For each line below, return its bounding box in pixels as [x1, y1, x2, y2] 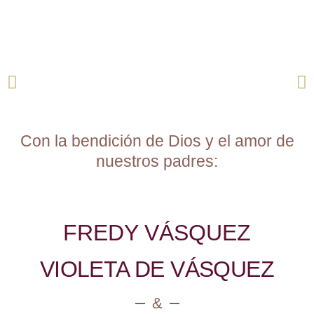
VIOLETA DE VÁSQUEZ [39, 257, 275, 282]
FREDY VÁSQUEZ [63, 220, 251, 245]
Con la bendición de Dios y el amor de [20, 132, 294, 150]
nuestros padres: [96, 152, 218, 170]
